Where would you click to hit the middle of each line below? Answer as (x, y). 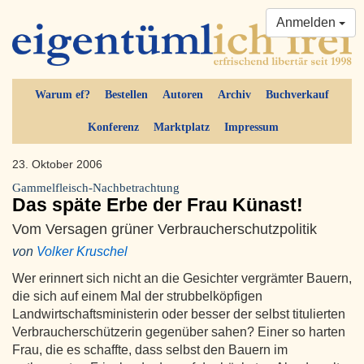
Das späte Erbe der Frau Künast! (158, 205)
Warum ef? (63, 95)
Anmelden (308, 22)
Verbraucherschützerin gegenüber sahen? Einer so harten (179, 332)
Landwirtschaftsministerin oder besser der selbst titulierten (179, 314)
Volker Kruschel (82, 252)
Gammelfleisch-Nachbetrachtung (96, 188)
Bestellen (126, 95)
